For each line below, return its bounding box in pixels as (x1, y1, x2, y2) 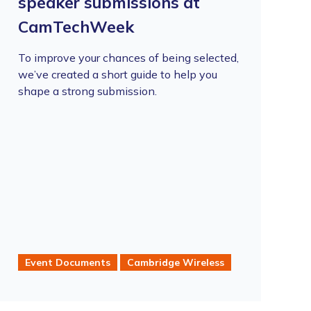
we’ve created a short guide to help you (17, 67, 217, 81)
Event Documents (24, 255, 110, 269)
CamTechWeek (17, 17, 134, 37)
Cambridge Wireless (126, 255, 224, 269)
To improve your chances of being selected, (17, 51, 239, 65)
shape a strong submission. (17, 84, 157, 98)
